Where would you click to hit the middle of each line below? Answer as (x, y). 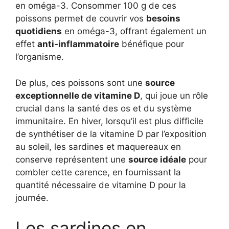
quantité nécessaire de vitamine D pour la (101, 185)
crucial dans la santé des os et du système (104, 108)
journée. (32, 198)
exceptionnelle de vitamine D (78, 95)
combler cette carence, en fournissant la (98, 172)
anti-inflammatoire (78, 44)
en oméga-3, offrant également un (134, 31)
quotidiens (39, 31)
